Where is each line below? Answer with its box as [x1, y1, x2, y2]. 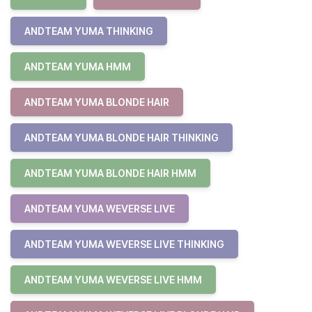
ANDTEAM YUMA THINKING [24, 25, 153, 37]
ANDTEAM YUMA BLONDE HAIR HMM [24, 167, 196, 179]
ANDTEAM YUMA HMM [24, 61, 131, 72]
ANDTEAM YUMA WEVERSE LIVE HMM [24, 274, 202, 286]
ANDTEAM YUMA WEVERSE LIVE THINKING [24, 238, 224, 250]
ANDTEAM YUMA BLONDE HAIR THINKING [24, 132, 219, 143]
